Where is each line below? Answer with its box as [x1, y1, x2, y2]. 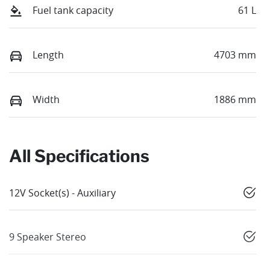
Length [33, 48, 64, 61]
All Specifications [9, 146, 149, 167]
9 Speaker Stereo [9, 230, 86, 244]
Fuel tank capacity [33, 3, 113, 17]
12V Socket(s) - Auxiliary [9, 186, 116, 200]
